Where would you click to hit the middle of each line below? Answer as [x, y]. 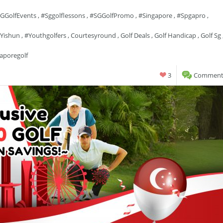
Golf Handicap [175, 35]
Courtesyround [93, 35]
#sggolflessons [63, 15]
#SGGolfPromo [112, 15]
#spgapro [191, 15]
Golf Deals [135, 35]
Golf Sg [211, 35]
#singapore [155, 15]
